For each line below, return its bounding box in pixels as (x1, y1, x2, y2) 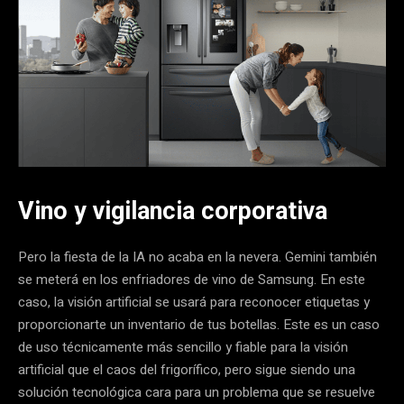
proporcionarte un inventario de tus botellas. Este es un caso (18, 314, 380, 335)
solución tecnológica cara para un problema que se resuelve (18, 381, 375, 402)
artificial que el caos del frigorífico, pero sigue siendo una (18, 359, 355, 380)
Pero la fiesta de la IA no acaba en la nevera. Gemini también (18, 246, 377, 267)
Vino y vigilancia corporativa (18, 196, 327, 225)
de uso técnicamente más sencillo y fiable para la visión (18, 336, 348, 357)
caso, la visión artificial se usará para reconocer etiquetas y (18, 291, 370, 312)
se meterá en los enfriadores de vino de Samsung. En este (18, 269, 365, 289)
